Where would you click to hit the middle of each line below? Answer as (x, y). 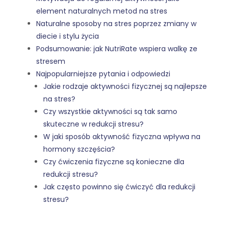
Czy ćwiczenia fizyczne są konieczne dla (114, 162)
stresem (51, 62)
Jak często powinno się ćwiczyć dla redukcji (119, 187)
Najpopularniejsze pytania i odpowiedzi (103, 74)
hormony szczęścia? (79, 149)
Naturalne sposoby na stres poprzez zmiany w (116, 24)
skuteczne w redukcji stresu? (93, 124)
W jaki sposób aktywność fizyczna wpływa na (122, 137)
